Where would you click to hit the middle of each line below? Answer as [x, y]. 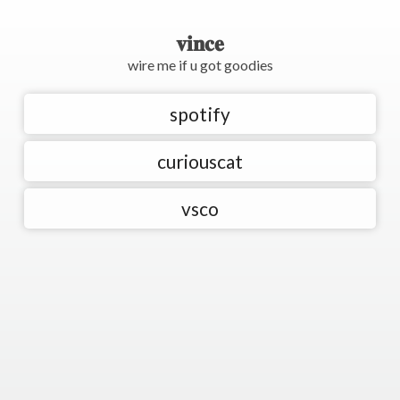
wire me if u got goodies [200, 65]
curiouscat [200, 161]
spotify [200, 114]
